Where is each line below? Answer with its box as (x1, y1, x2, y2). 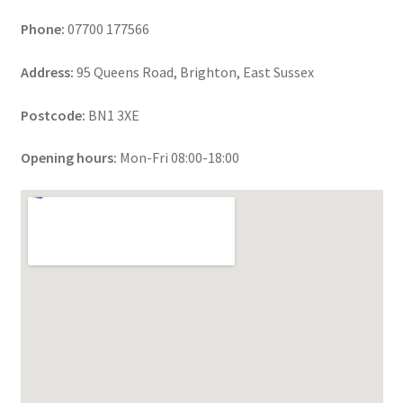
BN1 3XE (87, 105, 139, 124)
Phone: (20, 20, 65, 39)
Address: (20, 62, 74, 81)
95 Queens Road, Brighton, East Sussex (76, 62, 314, 81)
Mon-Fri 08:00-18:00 (119, 148, 239, 167)
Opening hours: (20, 148, 117, 167)
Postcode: (20, 105, 85, 124)
